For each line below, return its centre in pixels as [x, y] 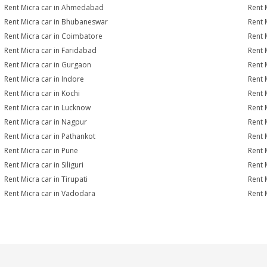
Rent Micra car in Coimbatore [54, 36]
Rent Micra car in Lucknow [48, 108]
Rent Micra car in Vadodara [50, 193]
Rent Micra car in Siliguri [44, 165]
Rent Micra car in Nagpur [46, 122]
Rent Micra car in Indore [44, 79]
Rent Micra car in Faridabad [51, 50]
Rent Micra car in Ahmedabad [54, 7]
